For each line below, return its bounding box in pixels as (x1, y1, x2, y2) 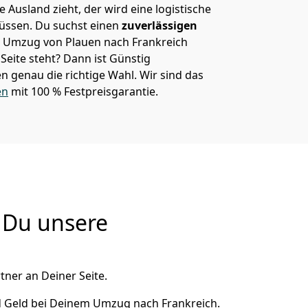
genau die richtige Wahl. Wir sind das (11, 67, 203, 82)
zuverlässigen (119, 18, 197, 33)
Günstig (107, 51, 151, 66)
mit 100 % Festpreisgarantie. (8, 84, 158, 99)
